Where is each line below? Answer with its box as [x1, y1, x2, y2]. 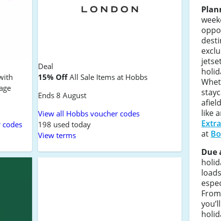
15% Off [37, 72, 68, 82]
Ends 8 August [37, 90, 86, 101]
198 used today [37, 119, 91, 130]
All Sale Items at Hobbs [67, 72, 147, 82]
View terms [37, 130, 76, 141]
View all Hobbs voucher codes [37, 109, 140, 119]
